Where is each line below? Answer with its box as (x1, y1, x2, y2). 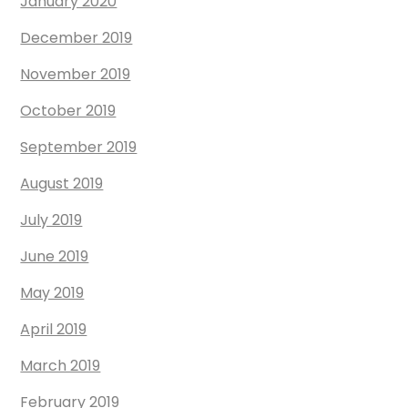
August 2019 (20, 173, 104, 195)
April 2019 (20, 319, 87, 341)
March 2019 (20, 355, 101, 377)
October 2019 (20, 100, 117, 122)
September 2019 (20, 137, 138, 158)
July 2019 (20, 209, 83, 231)
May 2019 (20, 282, 85, 304)
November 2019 (20, 64, 131, 86)
